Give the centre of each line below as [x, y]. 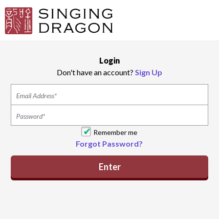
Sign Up [148, 72]
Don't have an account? [96, 72]
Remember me [116, 132]
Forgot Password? [109, 143]
